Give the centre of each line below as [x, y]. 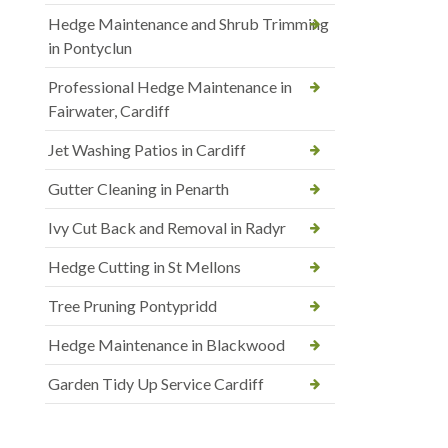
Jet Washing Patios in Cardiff [147, 150]
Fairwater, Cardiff [109, 111]
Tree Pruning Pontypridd [132, 306]
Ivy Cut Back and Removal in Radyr [167, 228]
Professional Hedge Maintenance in [170, 87]
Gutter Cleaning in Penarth [138, 189]
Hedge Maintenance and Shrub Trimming [188, 24]
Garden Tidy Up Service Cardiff [156, 384]
